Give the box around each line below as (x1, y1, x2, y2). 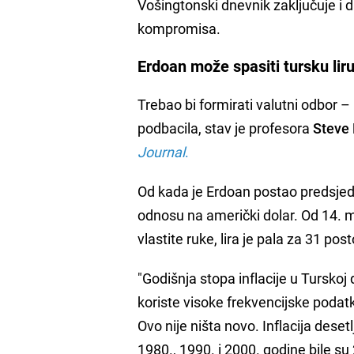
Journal (137, 141, 186, 161)
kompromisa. (137, 18, 221, 38)
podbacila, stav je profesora (137, 118, 314, 137)
